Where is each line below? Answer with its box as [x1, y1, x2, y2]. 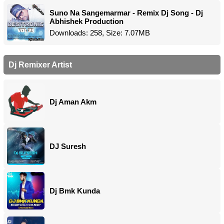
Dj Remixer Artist [8, 60, 72, 69]
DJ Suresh [49, 142, 86, 150]
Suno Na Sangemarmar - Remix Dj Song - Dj [49, 8, 203, 17]
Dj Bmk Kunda [49, 186, 100, 195]
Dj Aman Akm [49, 97, 96, 106]
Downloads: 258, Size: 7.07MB [49, 28, 150, 37]
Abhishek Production [49, 17, 123, 25]
